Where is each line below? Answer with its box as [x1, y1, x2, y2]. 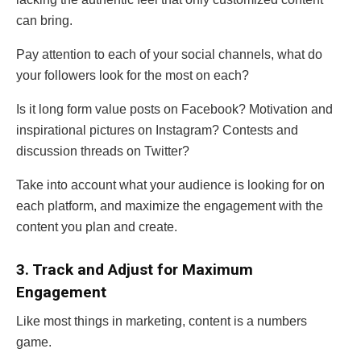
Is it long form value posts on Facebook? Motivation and [16, 102, 333, 117]
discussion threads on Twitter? [16, 144, 189, 159]
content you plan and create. [16, 220, 177, 234]
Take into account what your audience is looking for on [16, 178, 325, 193]
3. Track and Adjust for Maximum [16, 259, 253, 279]
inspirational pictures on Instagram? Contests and [16, 123, 298, 138]
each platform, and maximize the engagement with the [16, 199, 323, 214]
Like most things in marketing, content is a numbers [16, 314, 307, 329]
